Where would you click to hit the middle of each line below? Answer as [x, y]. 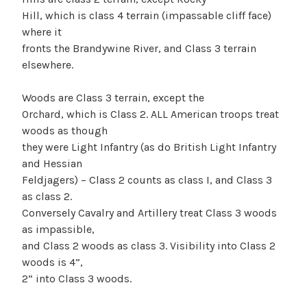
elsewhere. [48, 64]
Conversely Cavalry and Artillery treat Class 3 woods [149, 212]
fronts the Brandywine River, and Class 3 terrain [139, 48]
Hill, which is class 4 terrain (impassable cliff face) [147, 15]
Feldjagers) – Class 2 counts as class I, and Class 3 [147, 180]
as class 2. [47, 196]
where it [42, 32]
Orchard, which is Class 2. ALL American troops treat [150, 114]
